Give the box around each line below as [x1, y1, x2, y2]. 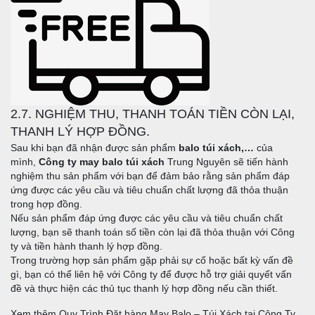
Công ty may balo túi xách [39, 156, 165, 168]
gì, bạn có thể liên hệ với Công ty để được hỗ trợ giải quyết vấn [11, 269, 292, 281]
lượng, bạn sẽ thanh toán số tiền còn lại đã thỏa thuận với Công [11, 226, 295, 238]
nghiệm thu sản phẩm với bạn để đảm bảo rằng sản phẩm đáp [11, 170, 290, 182]
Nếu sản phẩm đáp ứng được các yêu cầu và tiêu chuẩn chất [11, 212, 283, 224]
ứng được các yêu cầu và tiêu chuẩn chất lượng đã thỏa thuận [11, 184, 288, 196]
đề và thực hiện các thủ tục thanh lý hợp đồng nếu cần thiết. [11, 283, 278, 295]
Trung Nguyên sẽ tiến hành [165, 156, 288, 168]
